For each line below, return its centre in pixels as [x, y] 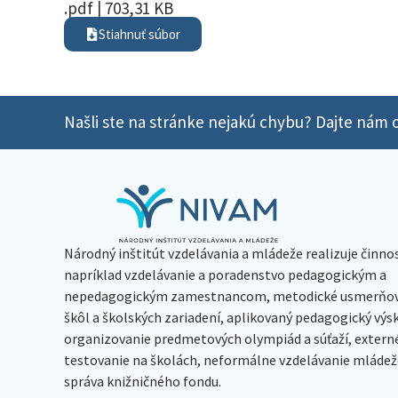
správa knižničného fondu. [143, 381]
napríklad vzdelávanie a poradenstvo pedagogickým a [225, 274]
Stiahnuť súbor [139, 34]
